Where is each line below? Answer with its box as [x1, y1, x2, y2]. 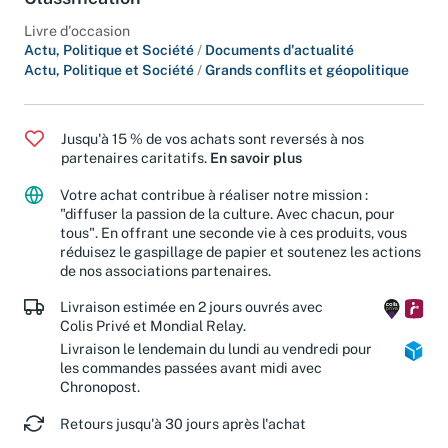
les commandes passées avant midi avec [60, 373, 322, 391]
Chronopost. [60, 392, 140, 410]
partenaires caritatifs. [61, 162, 210, 180]
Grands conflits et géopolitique [205, 75, 409, 92]
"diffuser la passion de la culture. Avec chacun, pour [60, 218, 395, 236]
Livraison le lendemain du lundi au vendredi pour [60, 354, 372, 372]
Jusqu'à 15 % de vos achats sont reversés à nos [61, 143, 364, 161]
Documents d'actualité [205, 55, 354, 72]
